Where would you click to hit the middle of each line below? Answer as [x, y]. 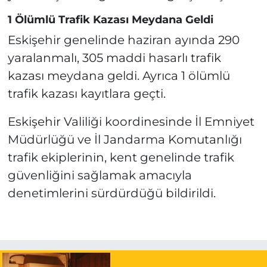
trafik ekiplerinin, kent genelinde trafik [121, 158]
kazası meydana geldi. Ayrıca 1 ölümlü [119, 76]
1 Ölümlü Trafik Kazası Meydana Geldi [110, 19]
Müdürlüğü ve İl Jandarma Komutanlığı [125, 140]
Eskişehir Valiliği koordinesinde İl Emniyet [131, 122]
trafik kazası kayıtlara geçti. [86, 94]
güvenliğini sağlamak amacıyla [100, 176]
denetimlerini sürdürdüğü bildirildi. [111, 193]
